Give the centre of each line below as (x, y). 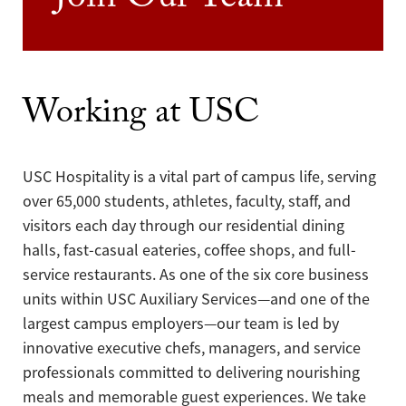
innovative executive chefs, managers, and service (192, 348)
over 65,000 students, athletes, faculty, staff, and (187, 202)
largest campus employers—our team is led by (181, 324)
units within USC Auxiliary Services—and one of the (196, 300)
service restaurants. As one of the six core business (196, 275)
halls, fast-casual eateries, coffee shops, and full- (189, 251)
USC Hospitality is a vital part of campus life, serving (199, 177)
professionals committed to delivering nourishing (191, 373)
